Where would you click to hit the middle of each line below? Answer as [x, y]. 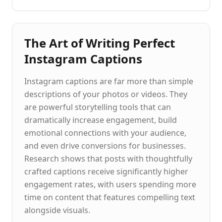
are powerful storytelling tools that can [98, 107]
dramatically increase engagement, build [101, 120]
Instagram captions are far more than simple [109, 81]
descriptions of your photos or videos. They [106, 94]
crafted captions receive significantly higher [106, 171]
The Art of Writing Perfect [100, 43]
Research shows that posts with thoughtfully [108, 159]
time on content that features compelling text [110, 197]
